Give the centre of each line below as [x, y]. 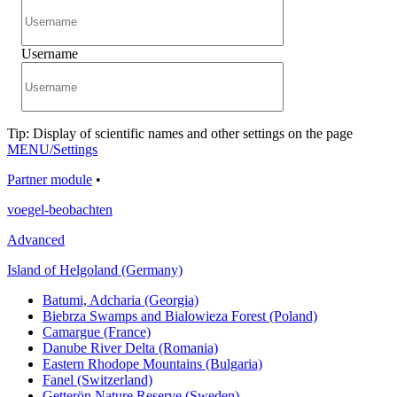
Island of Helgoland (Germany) [95, 270]
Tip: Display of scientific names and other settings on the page [180, 133]
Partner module [50, 179]
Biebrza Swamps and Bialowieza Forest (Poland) [180, 316]
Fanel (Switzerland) [97, 380]
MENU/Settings [52, 149]
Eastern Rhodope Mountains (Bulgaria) [152, 364]
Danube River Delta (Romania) [130, 348]
